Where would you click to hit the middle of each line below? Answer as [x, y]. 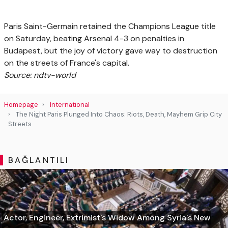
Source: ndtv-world [40, 75]
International [70, 104]
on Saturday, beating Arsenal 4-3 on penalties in [94, 38]
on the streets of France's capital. [67, 63]
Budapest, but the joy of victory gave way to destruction [111, 50]
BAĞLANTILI [39, 160]
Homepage [21, 104]
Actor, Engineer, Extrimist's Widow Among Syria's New [107, 217]
